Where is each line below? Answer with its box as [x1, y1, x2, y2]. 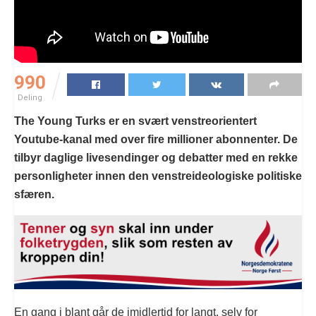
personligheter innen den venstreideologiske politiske [14, 169, 302, 182]
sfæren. [14, 188, 57, 200]
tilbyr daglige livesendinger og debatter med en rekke [14, 151, 298, 164]
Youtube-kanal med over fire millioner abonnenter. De [14, 133, 298, 145]
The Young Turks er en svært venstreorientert [14, 114, 257, 127]
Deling [18, 92, 42, 102]
